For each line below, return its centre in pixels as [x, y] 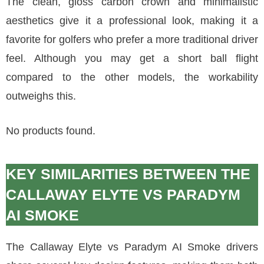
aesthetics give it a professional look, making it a [132, 21]
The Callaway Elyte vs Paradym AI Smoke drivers [132, 247]
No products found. [51, 131]
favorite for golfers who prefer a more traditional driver [132, 39]
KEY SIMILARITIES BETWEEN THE [128, 174]
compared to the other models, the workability [132, 77]
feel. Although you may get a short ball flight [132, 58]
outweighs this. [41, 96]
